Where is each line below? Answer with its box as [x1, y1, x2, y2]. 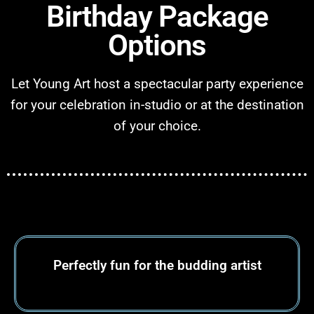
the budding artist [154, 258, 261, 274]
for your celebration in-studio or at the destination [10, 97, 304, 113]
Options [108, 27, 206, 62]
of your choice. [113, 118, 201, 134]
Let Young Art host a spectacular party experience [11, 76, 303, 92]
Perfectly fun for [53, 258, 155, 274]
